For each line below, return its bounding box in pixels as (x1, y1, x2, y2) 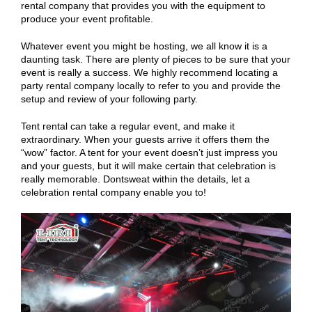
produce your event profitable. (21, 13, 153, 24)
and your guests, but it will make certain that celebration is (21, 160, 276, 171)
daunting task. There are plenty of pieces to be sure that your (21, 54, 290, 65)
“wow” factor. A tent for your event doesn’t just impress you (21, 147, 278, 158)
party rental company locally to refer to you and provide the (21, 80, 281, 91)
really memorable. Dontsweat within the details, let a (21, 173, 250, 185)
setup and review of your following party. (21, 93, 198, 104)
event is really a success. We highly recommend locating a (21, 67, 278, 78)
